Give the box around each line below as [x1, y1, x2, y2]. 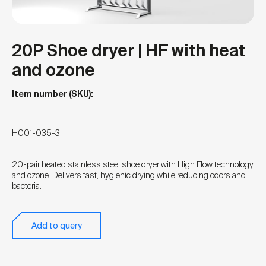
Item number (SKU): [12, 88, 93, 99]
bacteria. [12, 180, 42, 191]
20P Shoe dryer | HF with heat [12, 39, 245, 62]
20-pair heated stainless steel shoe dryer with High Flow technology [12, 159, 254, 170]
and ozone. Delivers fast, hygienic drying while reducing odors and [12, 169, 246, 180]
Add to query [31, 220, 82, 231]
